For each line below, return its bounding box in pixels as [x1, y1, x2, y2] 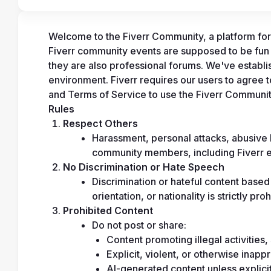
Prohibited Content [63, 204, 153, 217]
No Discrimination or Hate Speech [63, 161, 224, 173]
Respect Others [63, 117, 138, 129]
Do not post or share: [92, 219, 186, 231]
